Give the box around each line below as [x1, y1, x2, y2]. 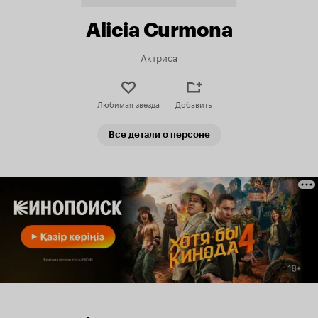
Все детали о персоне [108, 129, 210, 140]
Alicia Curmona [86, 18, 232, 42]
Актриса [141, 50, 177, 64]
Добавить [175, 97, 212, 110]
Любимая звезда [97, 97, 160, 110]
